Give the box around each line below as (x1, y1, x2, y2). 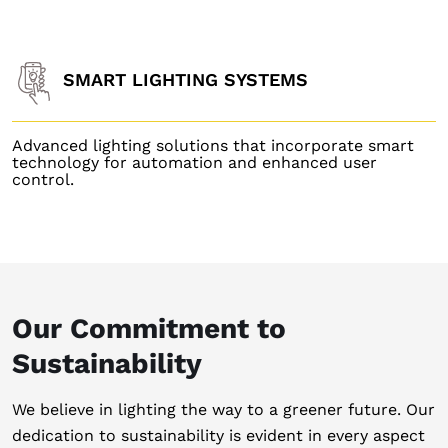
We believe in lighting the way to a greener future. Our (11, 400, 435, 419)
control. (11, 170, 74, 189)
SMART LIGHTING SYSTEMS (62, 68, 308, 90)
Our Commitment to (11, 312, 286, 345)
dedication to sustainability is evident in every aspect (11, 426, 425, 445)
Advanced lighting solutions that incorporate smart (11, 136, 414, 155)
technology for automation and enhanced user (11, 153, 377, 172)
